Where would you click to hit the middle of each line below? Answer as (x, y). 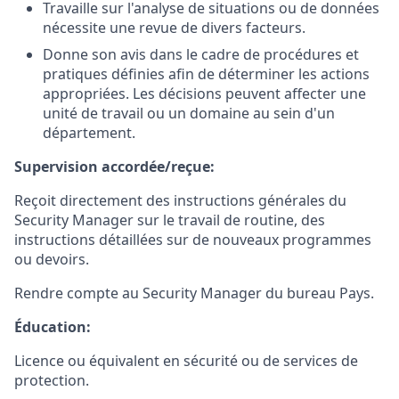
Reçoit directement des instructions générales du (180, 200)
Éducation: (53, 327)
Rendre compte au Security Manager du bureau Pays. (194, 293)
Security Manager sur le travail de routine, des (170, 220)
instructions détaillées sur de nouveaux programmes (193, 240)
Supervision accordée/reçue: (114, 167)
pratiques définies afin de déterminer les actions (206, 74)
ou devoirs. (52, 259)
